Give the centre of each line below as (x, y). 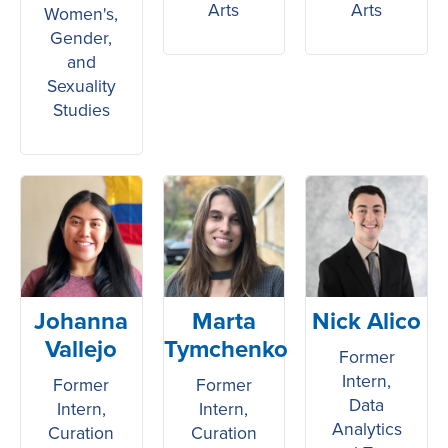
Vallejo (81, 348)
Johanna (81, 320)
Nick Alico (367, 320)
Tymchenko (225, 348)
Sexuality (81, 86)
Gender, (81, 38)
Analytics (366, 428)
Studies (81, 110)
